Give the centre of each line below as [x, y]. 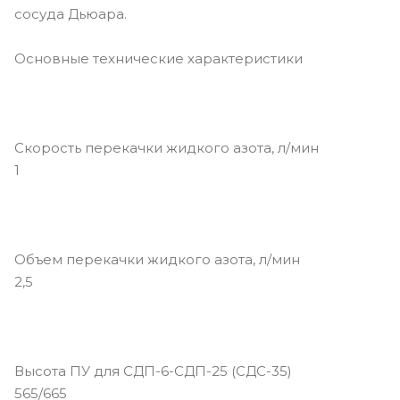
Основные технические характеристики [160, 58]
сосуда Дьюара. [72, 14]
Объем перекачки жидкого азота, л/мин [157, 259]
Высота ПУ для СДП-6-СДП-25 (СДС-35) [153, 371]
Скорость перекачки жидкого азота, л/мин [167, 148]
